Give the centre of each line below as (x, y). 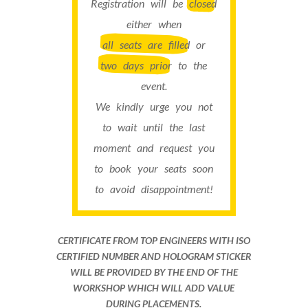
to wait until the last (154, 126)
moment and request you (154, 147)
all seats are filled (146, 44)
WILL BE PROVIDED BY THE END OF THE (154, 272)
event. (154, 85)
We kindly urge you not (154, 106)
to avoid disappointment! (154, 188)
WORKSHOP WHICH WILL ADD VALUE (154, 287)
